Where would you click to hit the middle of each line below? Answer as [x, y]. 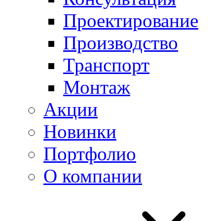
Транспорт [106, 65]
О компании [93, 176]
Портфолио [90, 154]
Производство [121, 43]
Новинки [80, 131]
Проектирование [131, 20]
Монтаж [97, 87]
